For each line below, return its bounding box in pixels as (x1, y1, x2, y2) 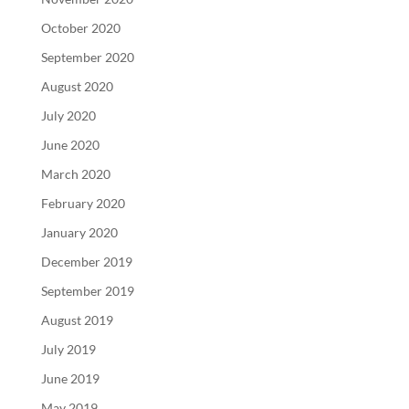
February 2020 (40, 194, 125, 211)
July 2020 (40, 107, 96, 123)
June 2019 (40, 370, 100, 386)
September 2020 (40, 48, 134, 65)
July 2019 (40, 341, 96, 357)
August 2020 (40, 78, 113, 94)
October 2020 (40, 19, 121, 36)
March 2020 (40, 165, 110, 182)
